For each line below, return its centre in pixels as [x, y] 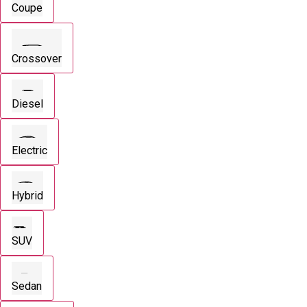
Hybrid [27, 195]
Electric [29, 150]
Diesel [27, 104]
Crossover [37, 59]
